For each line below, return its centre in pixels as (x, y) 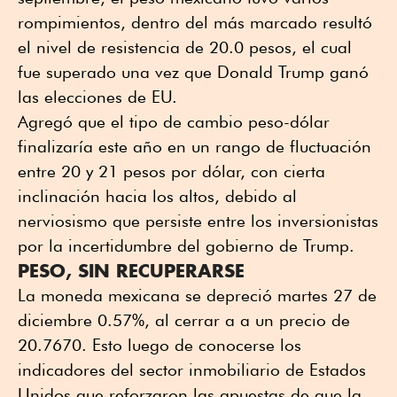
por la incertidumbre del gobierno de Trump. (186, 246)
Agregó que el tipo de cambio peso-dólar (174, 122)
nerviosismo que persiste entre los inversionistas (198, 221)
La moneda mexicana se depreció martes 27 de (197, 296)
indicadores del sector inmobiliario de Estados (192, 370)
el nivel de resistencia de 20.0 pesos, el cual (185, 47)
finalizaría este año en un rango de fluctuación (195, 147)
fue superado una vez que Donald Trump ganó (193, 72)
